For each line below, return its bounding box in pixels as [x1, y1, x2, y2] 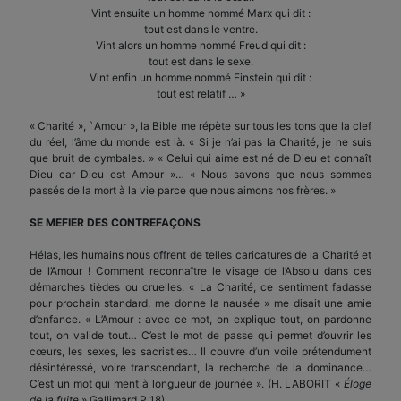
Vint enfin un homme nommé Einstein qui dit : [90, 70, 311, 84]
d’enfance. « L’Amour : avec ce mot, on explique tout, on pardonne [30, 311, 371, 326]
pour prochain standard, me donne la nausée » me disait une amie [30, 295, 371, 310]
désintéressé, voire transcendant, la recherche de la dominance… [30, 360, 371, 374]
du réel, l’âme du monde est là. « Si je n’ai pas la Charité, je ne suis [30, 134, 371, 149]
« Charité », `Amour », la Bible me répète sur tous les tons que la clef [30, 118, 371, 132]
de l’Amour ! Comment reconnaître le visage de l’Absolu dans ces [30, 263, 371, 277]
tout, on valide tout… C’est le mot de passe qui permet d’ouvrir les [30, 328, 371, 342]
